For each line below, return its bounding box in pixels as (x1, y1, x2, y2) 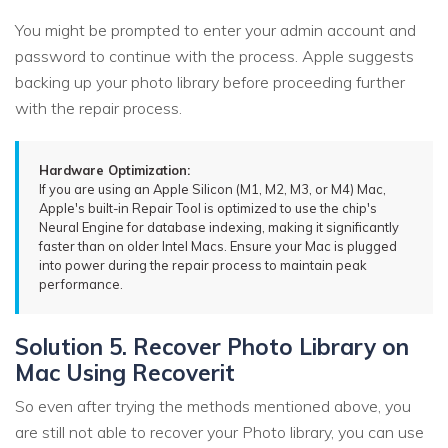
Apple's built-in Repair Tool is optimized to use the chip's (39, 200, 377, 217)
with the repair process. (15, 98, 182, 119)
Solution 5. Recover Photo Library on (15, 332, 409, 362)
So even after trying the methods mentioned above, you (15, 395, 411, 416)
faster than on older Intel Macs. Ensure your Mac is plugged (39, 238, 397, 255)
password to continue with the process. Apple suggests (15, 46, 414, 67)
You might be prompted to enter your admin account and (15, 20, 416, 41)
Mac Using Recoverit (15, 358, 235, 388)
